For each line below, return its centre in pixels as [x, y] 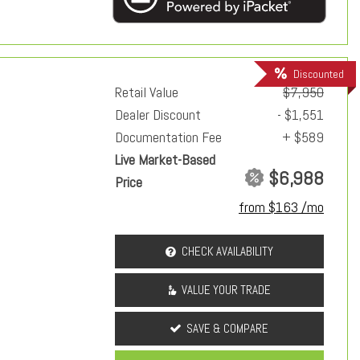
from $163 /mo [281, 207]
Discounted [319, 74]
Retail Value [147, 92]
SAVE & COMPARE [227, 328]
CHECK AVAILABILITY [227, 251]
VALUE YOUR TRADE [226, 289]
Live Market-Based [165, 159]
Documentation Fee [168, 137]
